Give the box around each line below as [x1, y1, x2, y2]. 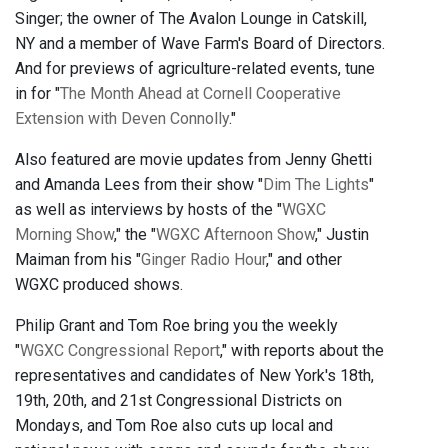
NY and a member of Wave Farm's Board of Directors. [15, 34, 385, 54]
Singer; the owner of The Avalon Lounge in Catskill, [15, 9, 367, 29]
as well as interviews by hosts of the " [15, 200, 282, 220]
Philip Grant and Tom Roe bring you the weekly [15, 316, 338, 336]
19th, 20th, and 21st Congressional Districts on [15, 391, 342, 411]
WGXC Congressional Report [20, 341, 220, 361]
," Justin [315, 225, 369, 245]
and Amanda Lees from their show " [15, 175, 263, 195]
